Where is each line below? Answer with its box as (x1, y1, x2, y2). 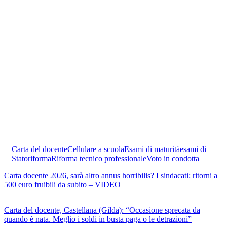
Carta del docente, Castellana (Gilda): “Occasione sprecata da (4, 206, 200, 215)
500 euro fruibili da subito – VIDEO (4, 180, 121, 190)
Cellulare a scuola (67, 145, 124, 154)
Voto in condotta (146, 154, 199, 163)
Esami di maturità (124, 145, 180, 154)
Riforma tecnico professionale (51, 154, 146, 163)
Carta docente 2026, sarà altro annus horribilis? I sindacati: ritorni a (4, 171, 217, 180)
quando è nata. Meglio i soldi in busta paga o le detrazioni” (4, 215, 192, 224)
